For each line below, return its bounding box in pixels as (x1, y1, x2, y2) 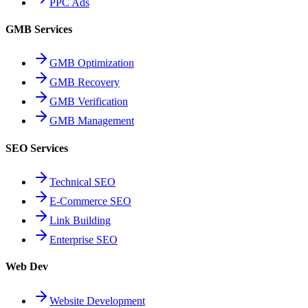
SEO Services (5, 142, 68, 154)
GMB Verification (49, 96, 128, 108)
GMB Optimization (49, 57, 134, 69)
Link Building (49, 214, 111, 226)
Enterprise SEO (49, 234, 118, 245)
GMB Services (5, 23, 72, 36)
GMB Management (49, 115, 134, 127)
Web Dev (5, 261, 48, 273)
